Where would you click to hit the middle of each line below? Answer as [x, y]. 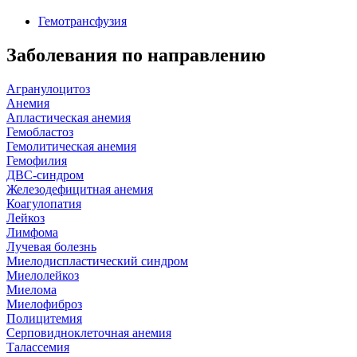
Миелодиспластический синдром [97, 261]
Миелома [31, 289]
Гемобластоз [40, 131]
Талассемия [38, 347]
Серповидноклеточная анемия [89, 332]
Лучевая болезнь [51, 246]
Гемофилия [37, 160]
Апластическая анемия [69, 117]
